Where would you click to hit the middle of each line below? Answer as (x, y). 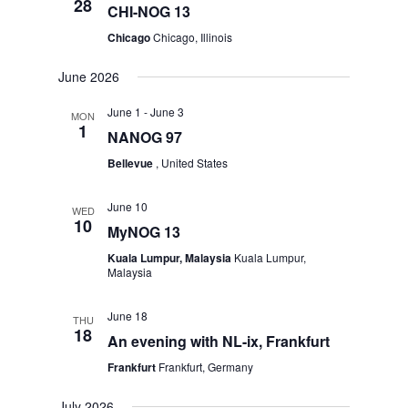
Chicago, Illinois (193, 37)
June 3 (168, 112)
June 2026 (89, 76)
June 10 (128, 206)
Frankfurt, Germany (206, 367)
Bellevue (132, 163)
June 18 (128, 316)
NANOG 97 (145, 137)
